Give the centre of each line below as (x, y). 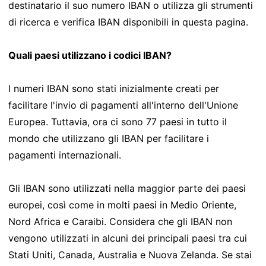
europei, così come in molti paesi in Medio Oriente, (122, 205)
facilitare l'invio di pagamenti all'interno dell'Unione (123, 105)
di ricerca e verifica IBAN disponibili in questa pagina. (128, 22)
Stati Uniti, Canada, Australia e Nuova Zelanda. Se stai (130, 254)
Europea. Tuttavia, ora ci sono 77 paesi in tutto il (118, 121)
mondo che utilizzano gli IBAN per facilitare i (109, 138)
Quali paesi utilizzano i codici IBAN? (90, 55)
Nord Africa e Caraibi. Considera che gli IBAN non (120, 221)
